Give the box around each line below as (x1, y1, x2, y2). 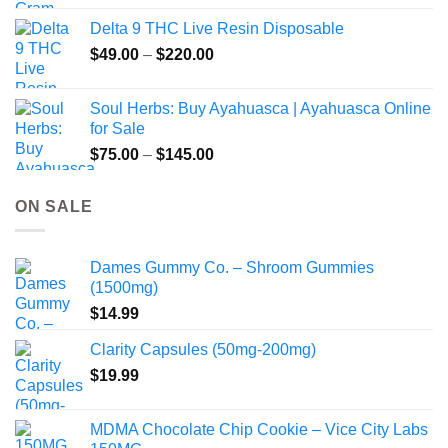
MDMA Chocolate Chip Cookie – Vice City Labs (90, 421, 428, 439)
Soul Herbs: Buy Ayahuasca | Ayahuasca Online (90, 99, 431, 117)
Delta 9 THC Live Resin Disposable (90, 19, 344, 37)
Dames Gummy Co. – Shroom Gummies (90, 259, 374, 277)
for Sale (90, 119, 145, 137)
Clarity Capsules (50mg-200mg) (90, 341, 316, 359)
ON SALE (15, 197, 93, 215)
